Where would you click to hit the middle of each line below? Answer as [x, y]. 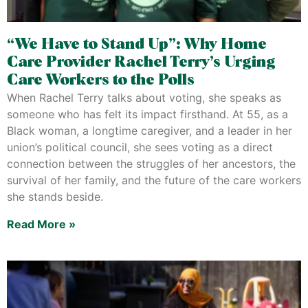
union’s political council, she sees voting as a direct [140, 147]
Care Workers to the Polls [101, 80]
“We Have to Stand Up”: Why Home [137, 45]
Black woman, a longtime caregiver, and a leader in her [150, 131]
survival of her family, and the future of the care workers [154, 180]
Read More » [41, 224]
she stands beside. [55, 197]
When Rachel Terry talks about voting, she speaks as [144, 98]
